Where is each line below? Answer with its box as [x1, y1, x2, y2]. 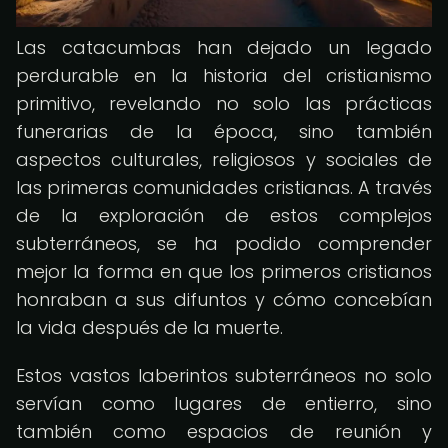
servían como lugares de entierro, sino [16, 391, 432, 416]
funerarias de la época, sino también [16, 119, 432, 144]
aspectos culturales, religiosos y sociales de [16, 147, 432, 172]
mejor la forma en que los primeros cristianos [16, 259, 432, 284]
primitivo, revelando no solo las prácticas [16, 91, 432, 116]
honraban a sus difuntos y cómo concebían [16, 287, 432, 312]
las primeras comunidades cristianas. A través [16, 175, 432, 200]
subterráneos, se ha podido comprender [16, 231, 432, 256]
